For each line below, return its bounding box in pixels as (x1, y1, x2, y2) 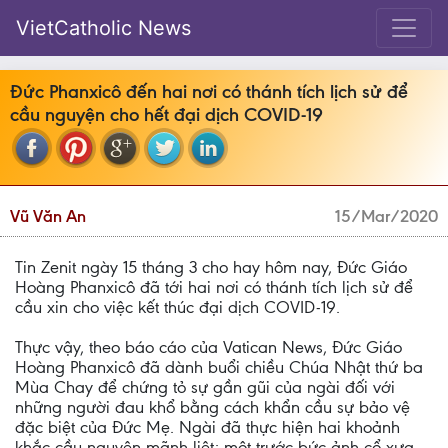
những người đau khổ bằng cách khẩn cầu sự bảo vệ (15, 397, 410, 417)
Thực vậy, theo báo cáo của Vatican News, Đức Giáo (15, 337, 402, 357)
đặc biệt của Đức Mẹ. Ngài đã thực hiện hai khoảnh (15, 417, 400, 437)
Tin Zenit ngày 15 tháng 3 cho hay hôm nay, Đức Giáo (15, 257, 407, 277)
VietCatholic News (16, 16, 191, 40)
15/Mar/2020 (335, 206, 438, 226)
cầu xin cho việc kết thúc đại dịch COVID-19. (15, 297, 340, 317)
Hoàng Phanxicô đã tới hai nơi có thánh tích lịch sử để (15, 277, 413, 297)
